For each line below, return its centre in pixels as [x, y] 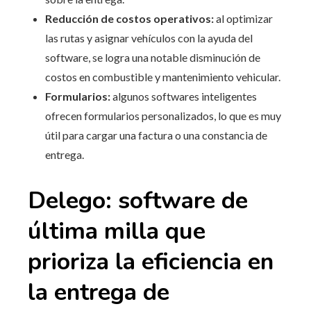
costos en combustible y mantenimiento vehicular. [163, 76]
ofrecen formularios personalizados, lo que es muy [163, 115]
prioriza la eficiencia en [151, 261]
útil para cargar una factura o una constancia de [156, 135]
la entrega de [99, 292]
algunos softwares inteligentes [184, 96]
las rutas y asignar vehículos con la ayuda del [149, 37]
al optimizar [244, 18]
